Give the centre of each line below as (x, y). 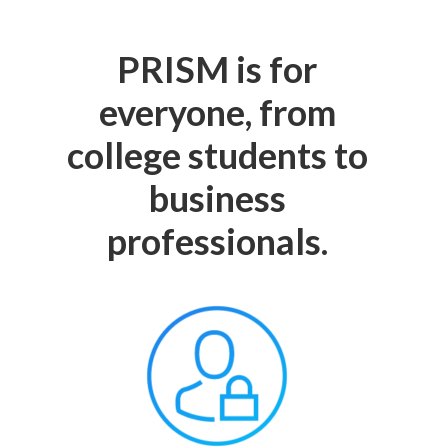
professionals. (217, 240)
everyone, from (217, 111)
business (217, 197)
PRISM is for (217, 68)
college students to (217, 154)
